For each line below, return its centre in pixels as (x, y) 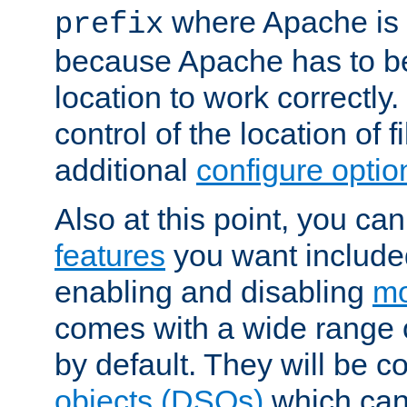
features (110, 256)
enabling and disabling (213, 292)
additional (125, 170)
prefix (109, 25)
